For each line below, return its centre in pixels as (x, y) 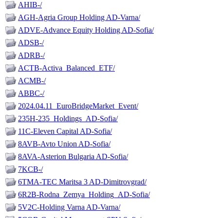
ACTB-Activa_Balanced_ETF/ (66, 68)
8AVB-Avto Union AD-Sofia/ (64, 144)
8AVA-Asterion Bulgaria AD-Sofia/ (73, 157)
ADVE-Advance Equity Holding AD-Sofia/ (86, 30)
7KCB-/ (30, 169)
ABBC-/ (31, 93)
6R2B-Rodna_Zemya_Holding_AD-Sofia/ (84, 195)
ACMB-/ (32, 81)
